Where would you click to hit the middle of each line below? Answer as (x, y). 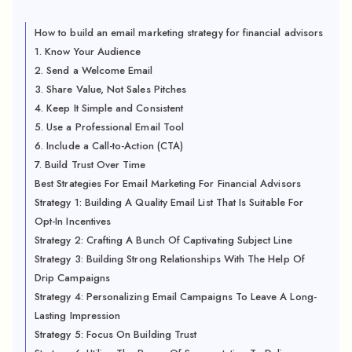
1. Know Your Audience (88, 51)
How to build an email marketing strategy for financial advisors (179, 32)
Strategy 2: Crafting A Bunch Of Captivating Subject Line (163, 240)
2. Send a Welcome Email (94, 70)
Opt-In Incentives (73, 221)
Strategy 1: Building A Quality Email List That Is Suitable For (169, 202)
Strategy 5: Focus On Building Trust (116, 334)
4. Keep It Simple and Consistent (109, 108)
